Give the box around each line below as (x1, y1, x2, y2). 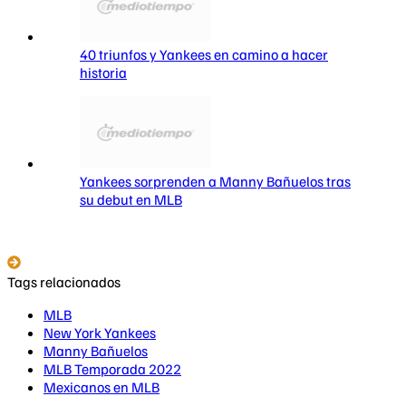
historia (80, 63, 127, 82)
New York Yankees (43, 323, 156, 342)
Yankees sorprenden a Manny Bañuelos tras (80, 171, 351, 190)
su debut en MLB (80, 189, 182, 208)
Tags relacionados (7, 272, 121, 291)
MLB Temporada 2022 (43, 359, 181, 378)
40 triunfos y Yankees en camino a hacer (80, 44, 328, 63)
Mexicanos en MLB (43, 377, 159, 396)
